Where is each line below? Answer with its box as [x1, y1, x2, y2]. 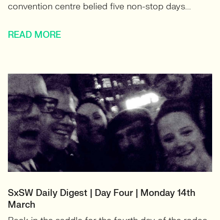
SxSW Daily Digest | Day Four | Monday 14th [8, 188, 195, 199]
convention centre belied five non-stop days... [8, 1, 191, 12]
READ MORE [8, 29, 61, 41]
